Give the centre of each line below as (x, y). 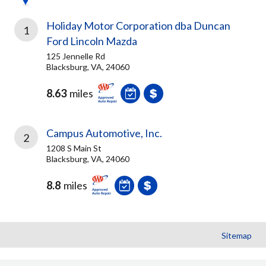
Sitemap (237, 235)
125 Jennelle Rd (76, 56)
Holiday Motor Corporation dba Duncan (138, 26)
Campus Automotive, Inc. (104, 133)
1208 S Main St (74, 148)
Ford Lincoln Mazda (92, 41)
